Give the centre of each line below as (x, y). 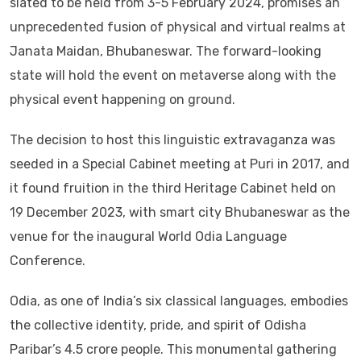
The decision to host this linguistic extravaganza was (172, 139)
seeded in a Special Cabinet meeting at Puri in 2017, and (180, 164)
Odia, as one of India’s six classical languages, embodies (179, 301)
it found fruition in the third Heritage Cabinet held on (173, 188)
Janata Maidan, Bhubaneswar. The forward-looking (166, 51)
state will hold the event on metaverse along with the (173, 75)
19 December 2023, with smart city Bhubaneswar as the (180, 212)
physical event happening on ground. (122, 99)
